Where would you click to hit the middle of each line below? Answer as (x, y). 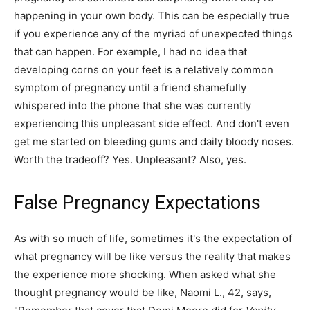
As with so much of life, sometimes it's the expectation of (153, 239)
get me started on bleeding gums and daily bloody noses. (154, 142)
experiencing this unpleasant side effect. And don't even (152, 124)
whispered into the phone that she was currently (133, 106)
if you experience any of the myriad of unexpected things (153, 34)
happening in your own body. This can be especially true (152, 16)
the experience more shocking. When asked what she (145, 275)
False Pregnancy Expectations (137, 203)
